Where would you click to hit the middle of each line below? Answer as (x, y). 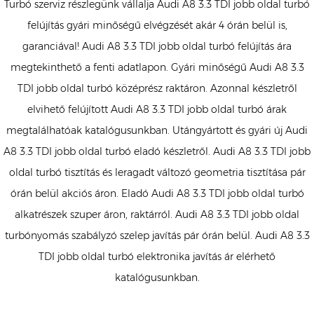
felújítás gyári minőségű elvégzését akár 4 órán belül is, (157, 26)
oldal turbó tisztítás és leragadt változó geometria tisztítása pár (157, 173)
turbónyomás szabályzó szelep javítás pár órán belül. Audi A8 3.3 (157, 236)
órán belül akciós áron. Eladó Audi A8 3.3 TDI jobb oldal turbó (157, 194)
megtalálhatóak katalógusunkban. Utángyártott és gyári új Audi (157, 131)
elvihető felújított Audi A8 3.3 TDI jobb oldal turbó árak (157, 110)
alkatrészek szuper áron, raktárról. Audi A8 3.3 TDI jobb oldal (157, 215)
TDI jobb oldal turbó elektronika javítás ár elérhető (157, 257)
